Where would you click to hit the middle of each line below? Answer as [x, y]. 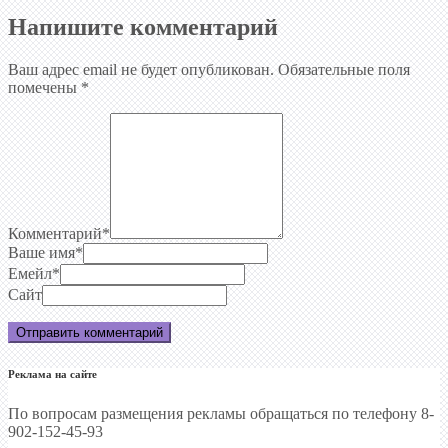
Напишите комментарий [143, 26]
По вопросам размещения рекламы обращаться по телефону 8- [221, 413]
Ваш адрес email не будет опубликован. [141, 69]
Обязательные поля [344, 69]
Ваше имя [41, 252]
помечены [44, 87]
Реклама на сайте [52, 373]
